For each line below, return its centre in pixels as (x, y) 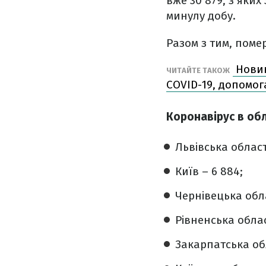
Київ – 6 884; (209, 171)
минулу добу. (201, 16)
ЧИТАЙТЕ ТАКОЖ (198, 71)
